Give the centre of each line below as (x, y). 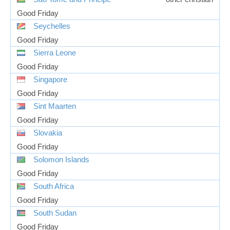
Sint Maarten (55, 106)
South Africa (54, 186)
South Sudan (55, 213)
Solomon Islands (61, 159)
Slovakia (48, 133)
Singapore (50, 79)
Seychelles (52, 26)
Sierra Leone (55, 53)
